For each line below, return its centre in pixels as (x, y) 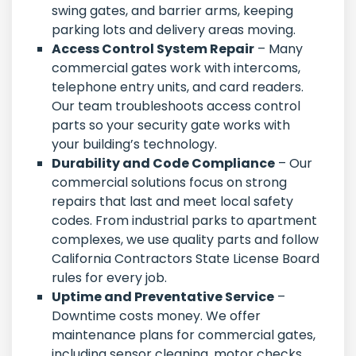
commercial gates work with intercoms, (176, 68)
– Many (279, 49)
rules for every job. (109, 278)
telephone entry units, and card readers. (178, 87)
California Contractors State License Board (186, 259)
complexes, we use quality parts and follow (185, 240)
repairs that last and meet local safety (172, 202)
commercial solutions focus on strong (169, 183)
